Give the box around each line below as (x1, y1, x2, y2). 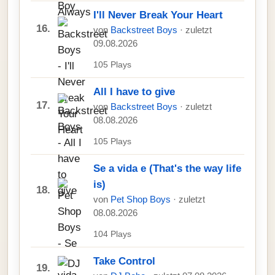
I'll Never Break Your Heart (93, 9, 223, 21)
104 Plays (93, 229, 131, 239)
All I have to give (93, 86, 175, 98)
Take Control (93, 255, 155, 267)
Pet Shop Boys (110, 195, 173, 204)
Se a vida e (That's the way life (93, 163, 241, 174)
